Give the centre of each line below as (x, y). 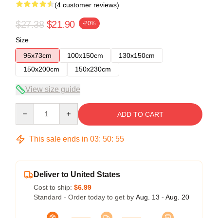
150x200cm (41, 69)
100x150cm (85, 55)
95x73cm (37, 55)
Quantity (28, 107)
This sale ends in (59, 139)
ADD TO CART (140, 114)
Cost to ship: (54, 187)
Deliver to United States (77, 174)
